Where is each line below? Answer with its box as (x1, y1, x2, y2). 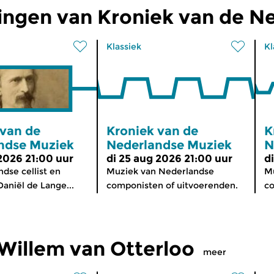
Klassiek (106, 40, 141, 52)
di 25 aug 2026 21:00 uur (106, 152, 232, 165)
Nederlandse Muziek (106, 137, 232, 152)
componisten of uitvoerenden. (106, 179, 238, 191)
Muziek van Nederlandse (106, 165, 214, 177)
